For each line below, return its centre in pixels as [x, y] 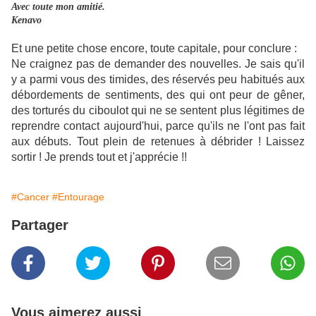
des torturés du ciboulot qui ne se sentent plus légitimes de [158, 111]
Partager [40, 225]
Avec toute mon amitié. [58, 7]
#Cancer [30, 197]
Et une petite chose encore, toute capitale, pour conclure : [154, 49]
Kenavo [26, 20]
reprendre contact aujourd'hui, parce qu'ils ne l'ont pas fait [158, 126]
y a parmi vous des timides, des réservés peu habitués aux [158, 80]
